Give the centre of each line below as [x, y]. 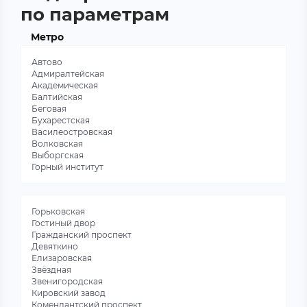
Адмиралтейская [68, 74]
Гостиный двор [63, 223]
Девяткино [55, 246]
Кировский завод [69, 293]
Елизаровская [62, 258]
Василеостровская [72, 132]
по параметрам [95, 14]
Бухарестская [61, 120]
